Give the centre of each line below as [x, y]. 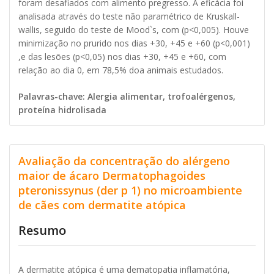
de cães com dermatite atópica [102, 205]
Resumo [42, 231]
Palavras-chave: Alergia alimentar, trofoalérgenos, [127, 97]
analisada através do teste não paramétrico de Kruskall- [129, 17]
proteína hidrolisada [62, 110]
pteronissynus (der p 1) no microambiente [130, 191]
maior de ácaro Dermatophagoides [112, 176]
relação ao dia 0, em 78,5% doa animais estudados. [121, 70]
